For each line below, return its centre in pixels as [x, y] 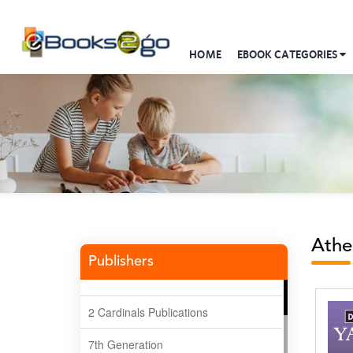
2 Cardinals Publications [148, 312]
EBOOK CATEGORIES [288, 54]
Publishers [121, 261]
